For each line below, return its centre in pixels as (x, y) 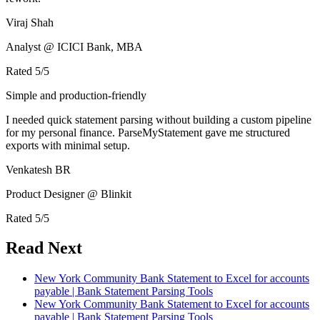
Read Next (44, 248)
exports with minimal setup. (68, 145)
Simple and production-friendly (76, 95)
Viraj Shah (30, 22)
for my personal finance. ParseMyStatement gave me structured (148, 132)
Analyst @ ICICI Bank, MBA (74, 46)
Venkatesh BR (38, 169)
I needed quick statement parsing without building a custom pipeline (159, 119)
